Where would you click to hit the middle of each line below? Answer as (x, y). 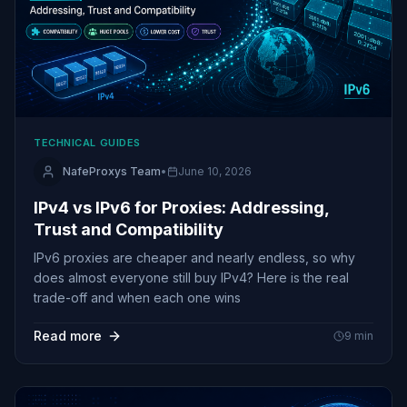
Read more (68, 335)
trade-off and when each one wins (137, 297)
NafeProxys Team (112, 171)
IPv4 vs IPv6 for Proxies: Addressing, (182, 207)
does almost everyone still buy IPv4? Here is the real (191, 277)
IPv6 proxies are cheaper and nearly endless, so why (194, 257)
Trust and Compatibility (129, 229)
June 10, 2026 (215, 171)
